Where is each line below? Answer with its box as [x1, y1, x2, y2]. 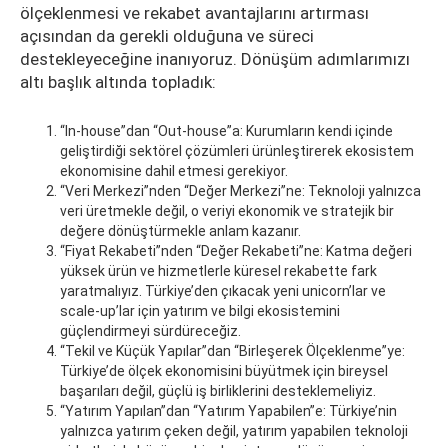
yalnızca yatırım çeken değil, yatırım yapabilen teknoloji [60, 423, 408, 439]
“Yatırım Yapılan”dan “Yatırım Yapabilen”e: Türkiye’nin [60, 403, 397, 419]
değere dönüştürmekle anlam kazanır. [60, 223, 301, 239]
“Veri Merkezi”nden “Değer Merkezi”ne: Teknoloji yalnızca [60, 183, 421, 199]
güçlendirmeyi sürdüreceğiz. [60, 323, 241, 339]
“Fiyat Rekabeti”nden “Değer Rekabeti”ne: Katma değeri [60, 243, 412, 259]
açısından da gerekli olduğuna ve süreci [20, 26, 314, 46]
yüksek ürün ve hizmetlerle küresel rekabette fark [60, 263, 377, 279]
